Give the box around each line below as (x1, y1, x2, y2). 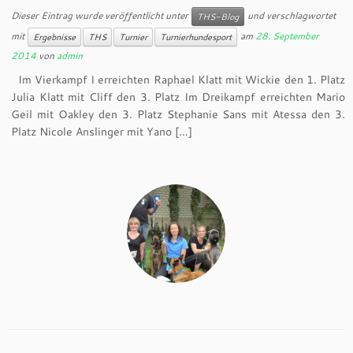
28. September (255, 28, 320, 43)
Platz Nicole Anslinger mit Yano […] (11, 124, 193, 139)
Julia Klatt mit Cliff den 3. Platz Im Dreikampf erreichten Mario (11, 89, 345, 105)
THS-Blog (197, 11, 240, 22)
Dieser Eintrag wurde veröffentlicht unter (11, 8, 191, 22)
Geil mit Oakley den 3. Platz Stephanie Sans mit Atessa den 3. (11, 106, 345, 122)
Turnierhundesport (160, 32, 232, 43)
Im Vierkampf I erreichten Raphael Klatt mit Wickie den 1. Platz (11, 72, 345, 87)
